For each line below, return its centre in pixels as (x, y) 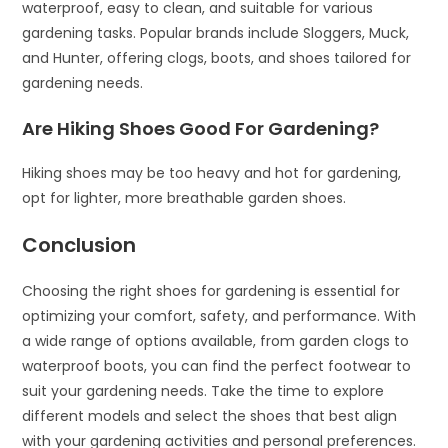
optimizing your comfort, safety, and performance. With (219, 316)
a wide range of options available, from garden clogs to (216, 341)
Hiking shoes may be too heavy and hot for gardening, (212, 173)
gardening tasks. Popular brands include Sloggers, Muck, (216, 33)
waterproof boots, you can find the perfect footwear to (217, 366)
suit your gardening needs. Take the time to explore (203, 391)
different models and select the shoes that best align (210, 416)
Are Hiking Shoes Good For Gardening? (201, 129)
